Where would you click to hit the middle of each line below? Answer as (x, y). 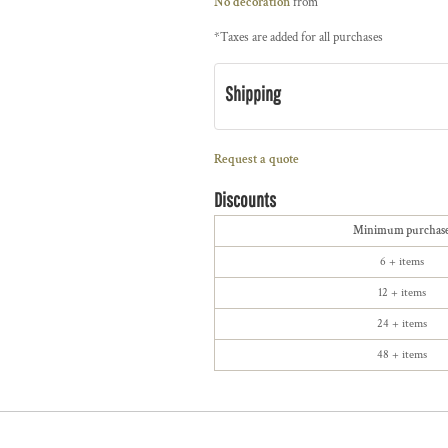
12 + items (401, 292)
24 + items (401, 323)
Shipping (252, 93)
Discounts (245, 199)
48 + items (401, 354)
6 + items (401, 261)
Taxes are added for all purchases (301, 37)
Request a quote (256, 159)
